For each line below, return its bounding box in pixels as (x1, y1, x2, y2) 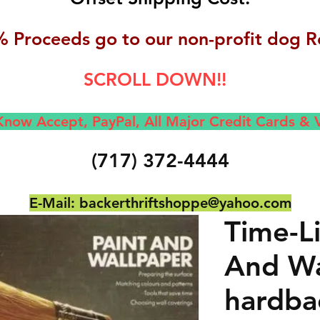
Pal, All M (115, 113, 179, 130)
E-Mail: (29, 194, 79, 211)
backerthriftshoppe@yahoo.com (79, 194, 291, 211)
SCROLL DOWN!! (84, 69, 226, 90)
